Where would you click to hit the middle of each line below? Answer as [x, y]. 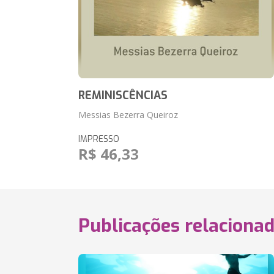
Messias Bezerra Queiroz [128, 115]
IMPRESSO [99, 139]
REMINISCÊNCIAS [123, 95]
